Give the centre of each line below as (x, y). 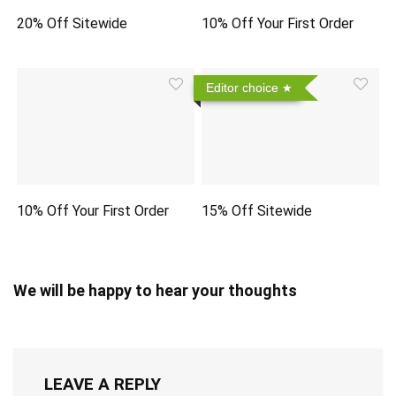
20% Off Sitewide (72, 24)
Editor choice (243, 88)
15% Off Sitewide (257, 210)
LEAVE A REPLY (103, 384)
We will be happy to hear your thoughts (155, 290)
